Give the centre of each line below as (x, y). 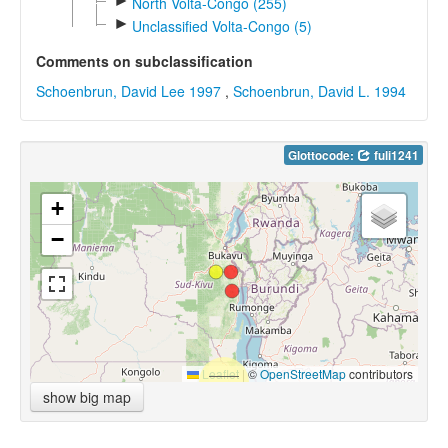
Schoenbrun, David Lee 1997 (128, 91)
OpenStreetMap (303, 373)
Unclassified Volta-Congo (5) (221, 26)
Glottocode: (322, 155)
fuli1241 (395, 155)
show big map (87, 396)
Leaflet (219, 373)
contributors (379, 373)
